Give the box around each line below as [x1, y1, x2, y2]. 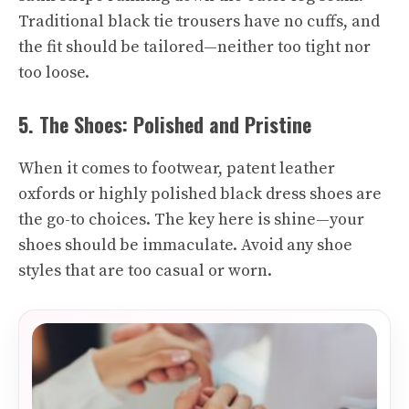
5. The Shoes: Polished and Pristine [18, 110, 311, 139]
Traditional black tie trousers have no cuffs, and [18, 11, 380, 32]
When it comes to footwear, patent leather [18, 158, 335, 179]
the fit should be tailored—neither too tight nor [18, 37, 371, 58]
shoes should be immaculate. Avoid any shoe [18, 235, 352, 256]
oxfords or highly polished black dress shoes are [18, 184, 382, 204]
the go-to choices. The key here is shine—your [18, 209, 364, 230]
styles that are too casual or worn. [18, 260, 272, 281]
